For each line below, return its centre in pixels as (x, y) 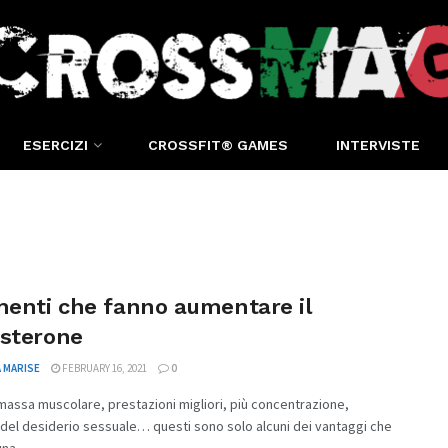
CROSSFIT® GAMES (217, 145)
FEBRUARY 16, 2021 (103, 368)
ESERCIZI (55, 145)
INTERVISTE (378, 145)
